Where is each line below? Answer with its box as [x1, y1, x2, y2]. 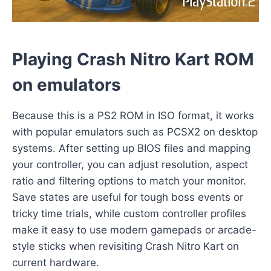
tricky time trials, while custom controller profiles [12, 207, 246, 220]
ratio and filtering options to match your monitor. [12, 175, 246, 188]
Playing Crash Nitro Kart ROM [12, 49, 254, 70]
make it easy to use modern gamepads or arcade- [12, 224, 256, 237]
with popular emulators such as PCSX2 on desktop [12, 126, 258, 139]
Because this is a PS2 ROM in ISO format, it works [12, 109, 254, 122]
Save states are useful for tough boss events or [12, 191, 243, 204]
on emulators [12, 74, 121, 96]
